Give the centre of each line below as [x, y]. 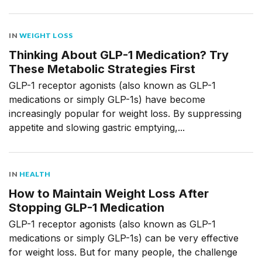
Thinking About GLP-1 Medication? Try [119, 55]
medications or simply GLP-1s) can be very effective [124, 238]
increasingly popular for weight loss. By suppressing [125, 113]
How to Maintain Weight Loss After [109, 194]
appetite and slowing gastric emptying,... [97, 127]
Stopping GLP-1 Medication [87, 208]
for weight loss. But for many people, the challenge [123, 252]
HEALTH [35, 174]
